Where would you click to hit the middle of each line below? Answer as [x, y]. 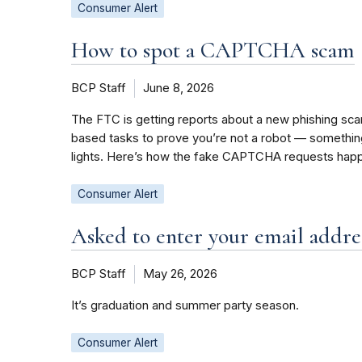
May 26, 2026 [180, 274]
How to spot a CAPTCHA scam [213, 51]
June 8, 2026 [179, 88]
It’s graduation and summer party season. [185, 306]
